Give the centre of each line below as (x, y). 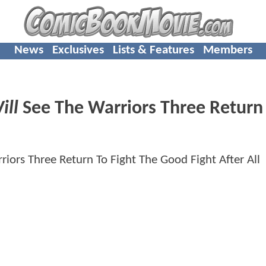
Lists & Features (153, 50)
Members (227, 50)
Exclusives (78, 50)
